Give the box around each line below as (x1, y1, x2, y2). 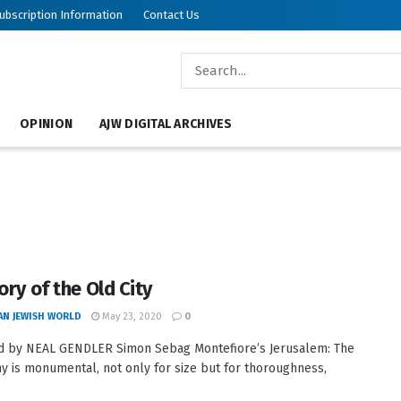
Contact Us (143, 8, 200, 21)
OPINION (20, 116, 73, 132)
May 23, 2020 (99, 311, 162, 322)
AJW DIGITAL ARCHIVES (99, 116, 233, 132)
